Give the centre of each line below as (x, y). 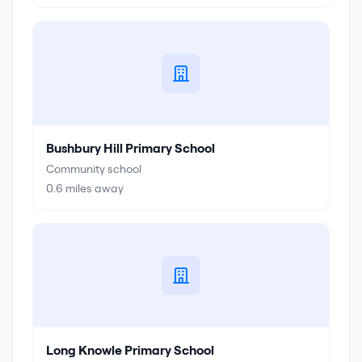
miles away (93, 188)
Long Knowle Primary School (130, 350)
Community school (94, 169)
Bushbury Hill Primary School (130, 148)
